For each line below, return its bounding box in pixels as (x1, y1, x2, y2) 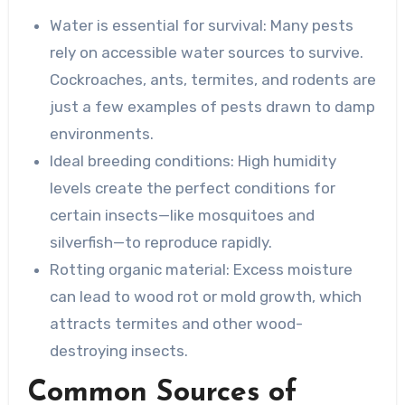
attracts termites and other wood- (50, 314, 304, 333)
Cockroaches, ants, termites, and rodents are (50, 70, 377, 89)
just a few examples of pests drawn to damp (50, 97, 376, 116)
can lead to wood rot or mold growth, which (50, 287, 363, 306)
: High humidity (231, 151, 337, 170)
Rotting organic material (50, 259, 227, 278)
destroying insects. (50, 341, 189, 360)
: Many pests (263, 15, 354, 34)
